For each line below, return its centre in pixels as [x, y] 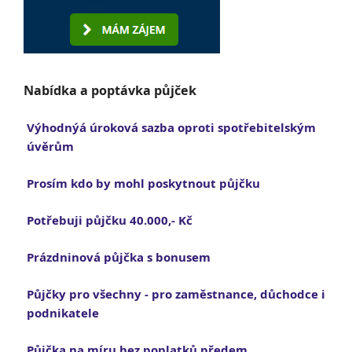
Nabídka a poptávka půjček [110, 91]
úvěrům [50, 147]
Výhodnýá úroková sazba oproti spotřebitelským [171, 128]
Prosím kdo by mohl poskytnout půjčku [143, 183]
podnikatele [63, 313]
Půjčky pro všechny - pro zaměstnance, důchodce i [176, 294]
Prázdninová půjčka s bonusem [119, 257]
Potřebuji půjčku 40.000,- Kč [110, 220]
